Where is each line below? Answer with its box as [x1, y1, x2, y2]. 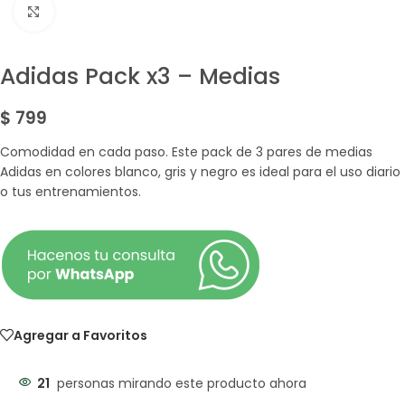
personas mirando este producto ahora [57, 374, 306, 392]
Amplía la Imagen [53, 3, 164, 19]
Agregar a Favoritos [14, 325, 147, 344]
